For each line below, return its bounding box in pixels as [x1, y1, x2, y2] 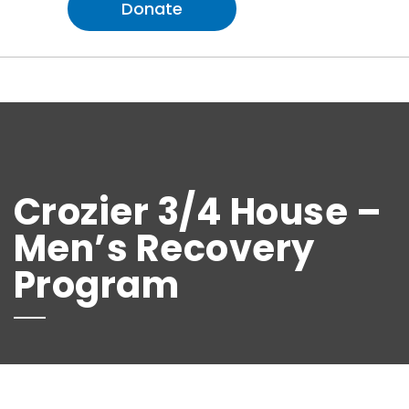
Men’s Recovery [14, 223, 315, 275]
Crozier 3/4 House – [14, 186, 383, 238]
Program [14, 259, 180, 311]
